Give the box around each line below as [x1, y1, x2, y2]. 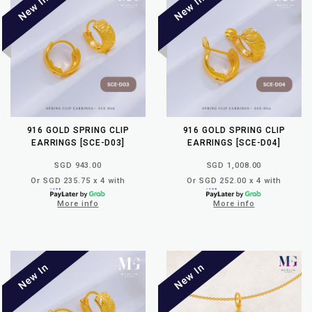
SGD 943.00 [54, 160, 102, 170]
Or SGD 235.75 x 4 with [31, 175, 125, 185]
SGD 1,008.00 [206, 160, 262, 170]
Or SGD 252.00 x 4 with [187, 175, 281, 185]
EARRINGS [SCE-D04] [187, 137, 281, 148]
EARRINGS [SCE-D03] [31, 137, 125, 148]
